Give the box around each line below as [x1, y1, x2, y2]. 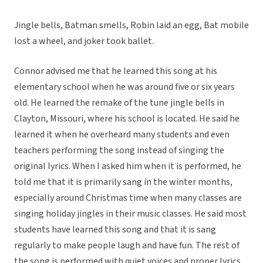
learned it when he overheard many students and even [14, 128, 230, 141]
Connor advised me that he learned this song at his [14, 65, 217, 78]
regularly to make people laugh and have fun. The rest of [14, 239, 240, 252]
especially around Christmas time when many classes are [14, 191, 242, 205]
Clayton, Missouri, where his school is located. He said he [14, 112, 240, 126]
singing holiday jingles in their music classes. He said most [14, 207, 247, 221]
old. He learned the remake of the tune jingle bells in [14, 96, 224, 110]
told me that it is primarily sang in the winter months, [14, 176, 232, 189]
